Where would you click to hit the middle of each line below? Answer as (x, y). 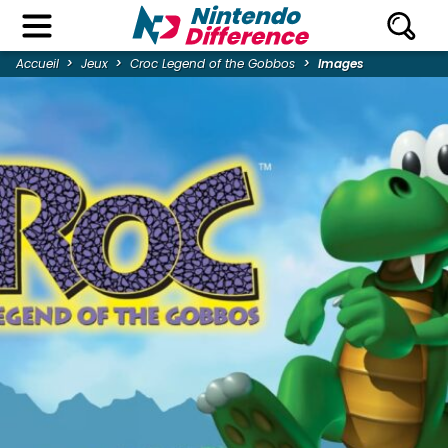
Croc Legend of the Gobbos (213, 64)
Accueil (37, 64)
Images (340, 64)
